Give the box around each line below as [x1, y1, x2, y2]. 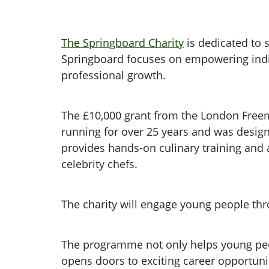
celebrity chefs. [61, 157, 138, 171]
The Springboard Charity [61, 35, 184, 50]
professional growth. [61, 68, 166, 82]
